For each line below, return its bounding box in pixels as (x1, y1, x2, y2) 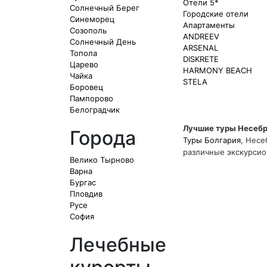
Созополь (70, 26, 107, 35)
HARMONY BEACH (183, 66, 252, 75)
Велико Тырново (70, 155, 134, 164)
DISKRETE (183, 54, 219, 64)
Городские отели (183, 9, 249, 18)
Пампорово (70, 94, 113, 103)
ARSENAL (183, 43, 218, 52)
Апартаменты (183, 20, 235, 30)
